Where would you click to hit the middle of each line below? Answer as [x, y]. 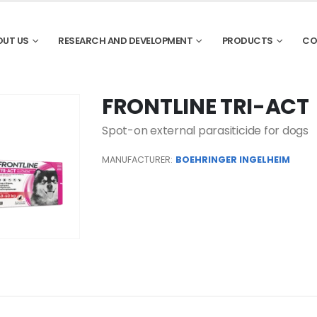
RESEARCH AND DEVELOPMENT [126, 41]
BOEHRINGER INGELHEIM [233, 160]
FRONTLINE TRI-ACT [206, 107]
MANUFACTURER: [137, 160]
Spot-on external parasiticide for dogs [205, 131]
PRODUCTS [247, 41]
